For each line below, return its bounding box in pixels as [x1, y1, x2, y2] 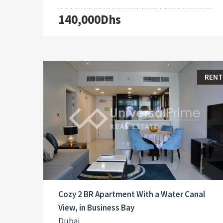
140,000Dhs [58, 11, 121, 27]
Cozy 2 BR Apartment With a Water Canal [58, 189, 205, 200]
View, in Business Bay [58, 202, 134, 214]
